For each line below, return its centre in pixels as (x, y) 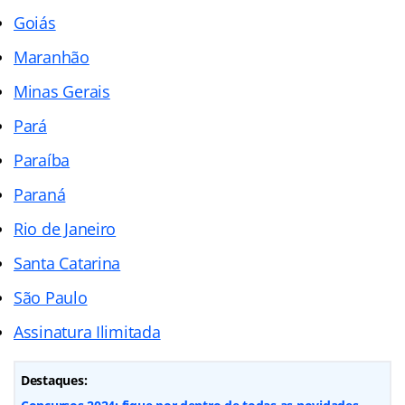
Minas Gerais (62, 91)
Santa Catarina (67, 263)
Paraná (40, 194)
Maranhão (52, 57)
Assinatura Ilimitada (87, 331)
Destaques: (54, 380)
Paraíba (42, 160)
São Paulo (51, 297)
